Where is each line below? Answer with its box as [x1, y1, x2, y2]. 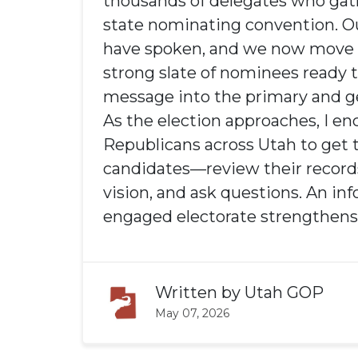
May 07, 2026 [155, 305, 229, 320]
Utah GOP [245, 282, 324, 302]
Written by [155, 282, 245, 302]
